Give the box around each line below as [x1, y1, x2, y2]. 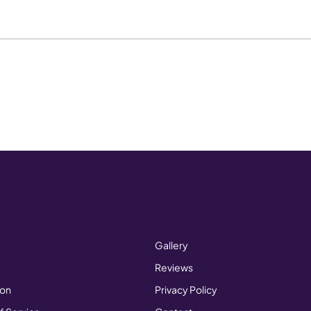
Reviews [154, 261, 193, 274]
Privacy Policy [154, 283, 217, 296]
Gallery [154, 239, 188, 252]
